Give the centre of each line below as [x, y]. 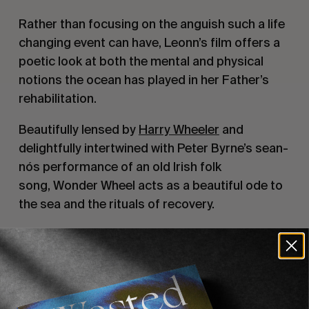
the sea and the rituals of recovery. [116, 203]
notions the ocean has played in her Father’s [143, 79]
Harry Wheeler [179, 129]
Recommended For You [124, 281]
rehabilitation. [57, 98]
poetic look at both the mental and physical [141, 61]
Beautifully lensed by [78, 129]
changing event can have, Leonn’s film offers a [149, 42]
